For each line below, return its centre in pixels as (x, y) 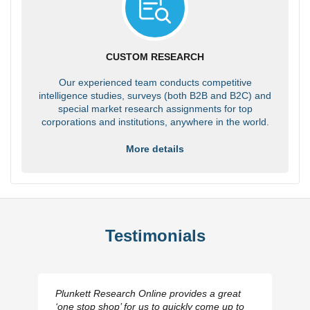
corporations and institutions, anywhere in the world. (155, 121)
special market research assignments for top (155, 108)
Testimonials (155, 235)
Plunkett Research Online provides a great (148, 293)
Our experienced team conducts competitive (155, 82)
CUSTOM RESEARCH (155, 56)
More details (155, 148)
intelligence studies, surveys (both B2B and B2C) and (155, 95)
